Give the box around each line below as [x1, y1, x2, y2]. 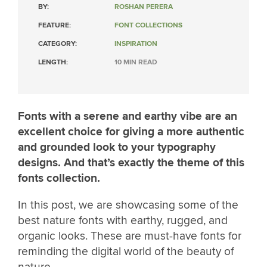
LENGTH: [38, 58, 68, 67]
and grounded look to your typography [18, 140, 216, 154]
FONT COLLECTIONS [114, 21, 182, 30]
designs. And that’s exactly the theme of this [18, 156, 244, 170]
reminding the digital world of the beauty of [18, 244, 234, 259]
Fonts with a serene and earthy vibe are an [18, 109, 237, 123]
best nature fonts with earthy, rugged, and [18, 213, 228, 228]
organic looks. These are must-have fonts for [18, 229, 241, 244]
